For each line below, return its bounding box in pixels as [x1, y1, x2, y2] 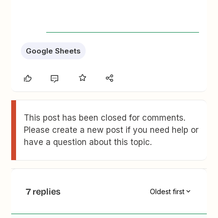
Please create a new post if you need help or [24, 125, 199, 135]
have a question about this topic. [24, 137, 152, 147]
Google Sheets [26, 46, 81, 56]
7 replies [26, 185, 61, 198]
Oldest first [149, 187, 184, 196]
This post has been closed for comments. [24, 113, 186, 123]
